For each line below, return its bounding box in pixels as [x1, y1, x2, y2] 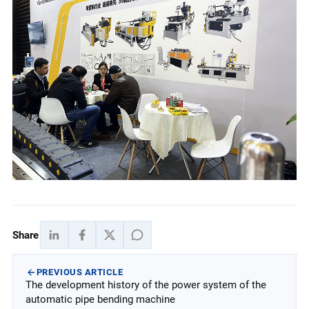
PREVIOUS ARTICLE [36, 267, 123, 278]
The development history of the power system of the [25, 278, 266, 291]
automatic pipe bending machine [25, 292, 175, 306]
